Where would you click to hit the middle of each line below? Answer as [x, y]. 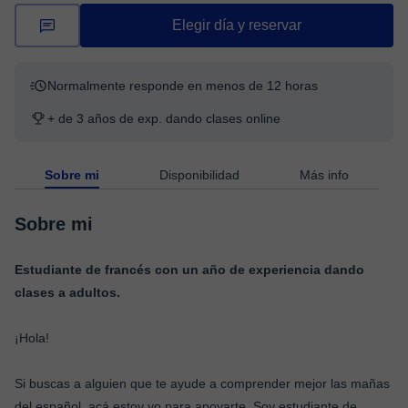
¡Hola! [32, 338]
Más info [324, 175]
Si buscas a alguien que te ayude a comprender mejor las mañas [202, 383]
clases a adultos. [67, 292]
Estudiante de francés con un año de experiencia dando [189, 270]
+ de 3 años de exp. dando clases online [164, 118]
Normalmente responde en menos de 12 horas [183, 86]
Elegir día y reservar [237, 25]
